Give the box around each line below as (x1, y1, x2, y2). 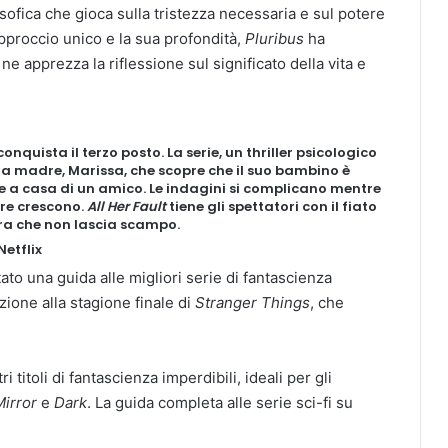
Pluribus (245, 29, 304, 49)
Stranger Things (195, 293, 310, 313)
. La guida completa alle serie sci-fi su (87, 393, 353, 413)
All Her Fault (87, 197, 166, 217)
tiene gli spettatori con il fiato (166, 197, 377, 217)
